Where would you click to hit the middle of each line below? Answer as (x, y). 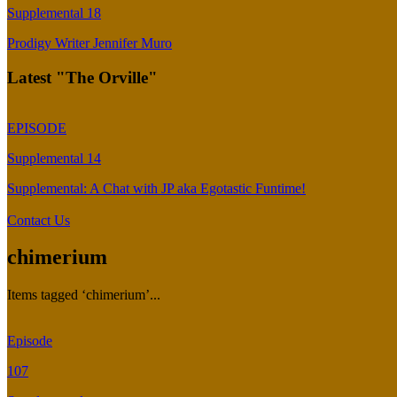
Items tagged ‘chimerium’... (84, 295)
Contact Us (39, 220)
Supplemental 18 (54, 13)
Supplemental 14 (54, 158)
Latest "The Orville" (82, 77)
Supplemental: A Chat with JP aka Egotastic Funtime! (156, 188)
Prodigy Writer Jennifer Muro (90, 43)
